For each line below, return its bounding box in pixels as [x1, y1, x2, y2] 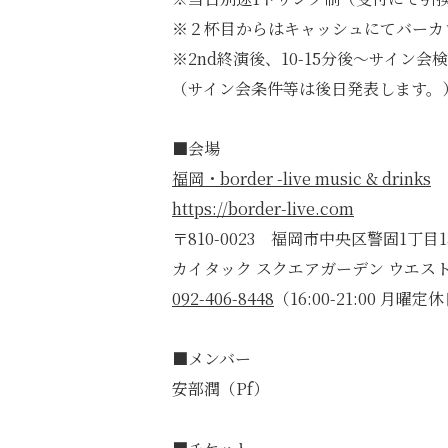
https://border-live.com [172, 197, 354, 220]
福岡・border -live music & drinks [172, 167, 431, 190]
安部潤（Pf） [172, 377, 269, 400]
